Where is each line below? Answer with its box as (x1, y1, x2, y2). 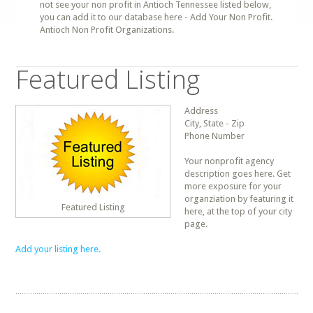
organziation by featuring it (184, 194, 294, 204)
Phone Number (184, 131, 245, 141)
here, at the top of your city (184, 206, 293, 217)
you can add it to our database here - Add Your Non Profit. (40, 12, 273, 22)
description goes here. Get (184, 168, 291, 179)
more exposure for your (184, 181, 282, 191)
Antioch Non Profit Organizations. (40, 24, 175, 35)
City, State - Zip (184, 118, 245, 129)
